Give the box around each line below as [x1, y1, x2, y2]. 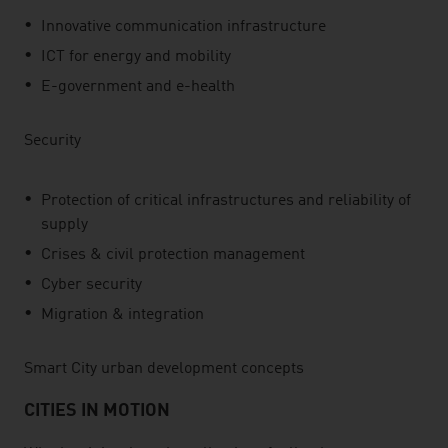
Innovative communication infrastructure [41, 19, 326, 35]
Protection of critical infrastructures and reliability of [41, 193, 411, 209]
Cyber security [41, 277, 142, 293]
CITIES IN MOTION [24, 402, 170, 420]
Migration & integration [41, 307, 204, 323]
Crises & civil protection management [41, 247, 305, 263]
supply [41, 217, 88, 233]
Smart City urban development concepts [24, 361, 304, 377]
